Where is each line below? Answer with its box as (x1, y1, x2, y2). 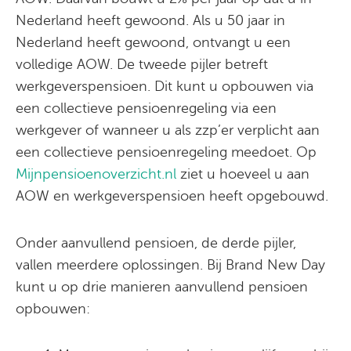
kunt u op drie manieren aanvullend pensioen (16, 278, 308, 295)
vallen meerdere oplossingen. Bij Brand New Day (16, 256, 325, 273)
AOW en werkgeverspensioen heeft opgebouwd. (16, 188, 328, 204)
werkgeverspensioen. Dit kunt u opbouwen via (16, 78, 313, 95)
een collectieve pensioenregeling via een (16, 100, 277, 117)
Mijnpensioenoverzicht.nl (16, 166, 176, 183)
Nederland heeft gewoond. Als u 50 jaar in (16, 13, 285, 29)
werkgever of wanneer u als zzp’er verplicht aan (16, 122, 320, 139)
